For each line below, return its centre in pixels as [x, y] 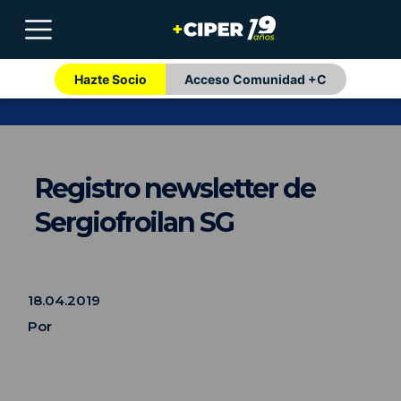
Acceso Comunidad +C [256, 79]
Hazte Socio [110, 79]
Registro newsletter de [175, 189]
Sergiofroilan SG [135, 223]
